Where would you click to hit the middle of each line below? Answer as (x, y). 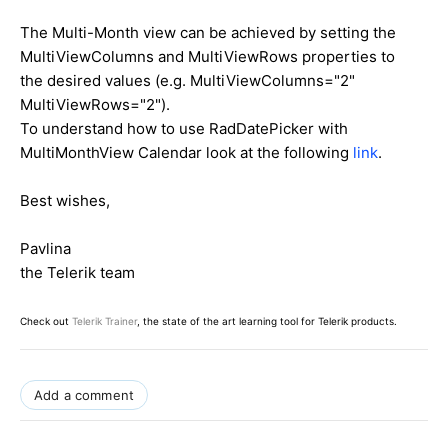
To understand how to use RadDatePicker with (184, 128)
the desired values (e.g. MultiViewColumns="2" (187, 80)
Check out (46, 320)
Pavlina (45, 248)
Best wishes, (65, 200)
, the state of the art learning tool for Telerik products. (267, 320)
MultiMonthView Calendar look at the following (184, 152)
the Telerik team (77, 272)
